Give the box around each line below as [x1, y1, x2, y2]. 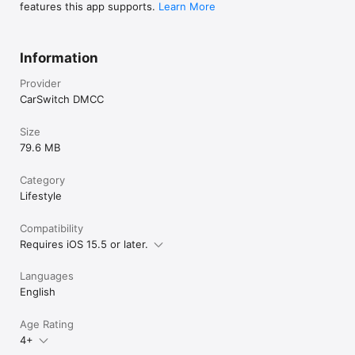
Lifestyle [20, 189, 62, 203]
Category [20, 174, 65, 187]
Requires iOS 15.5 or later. [20, 238, 148, 251]
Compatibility [20, 222, 83, 235]
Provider [20, 77, 61, 90]
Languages [20, 269, 74, 283]
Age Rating [20, 318, 74, 331]
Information [20, 50, 98, 67]
